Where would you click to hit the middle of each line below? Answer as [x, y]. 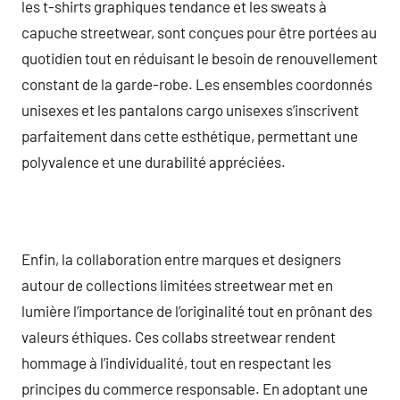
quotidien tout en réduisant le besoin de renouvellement [200, 58]
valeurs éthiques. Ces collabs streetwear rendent [179, 336]
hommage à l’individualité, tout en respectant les [176, 362]
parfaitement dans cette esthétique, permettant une [190, 135]
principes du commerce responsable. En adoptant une [195, 388]
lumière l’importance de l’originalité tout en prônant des [197, 310]
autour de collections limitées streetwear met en [177, 284]
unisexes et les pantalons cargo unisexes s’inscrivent [190, 109]
